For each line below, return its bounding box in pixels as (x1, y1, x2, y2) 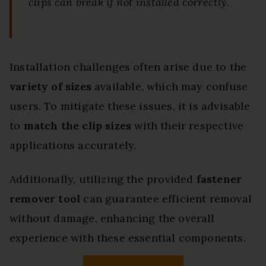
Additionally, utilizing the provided (9, 172, 197, 186)
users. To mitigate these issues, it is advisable (9, 99, 251, 113)
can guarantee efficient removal (80, 192, 252, 206)
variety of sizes (9, 80, 91, 94)
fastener (196, 172, 242, 186)
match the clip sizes (23, 119, 132, 133)
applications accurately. (9, 138, 137, 153)
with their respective (131, 119, 244, 133)
